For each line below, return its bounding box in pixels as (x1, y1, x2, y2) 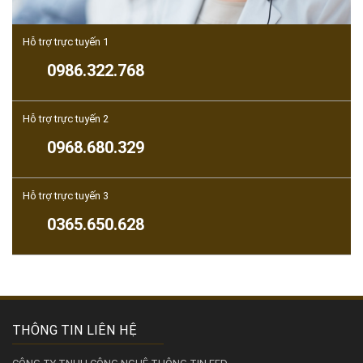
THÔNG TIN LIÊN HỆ (12, 322, 137, 338)
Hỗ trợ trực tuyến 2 (23, 112, 109, 125)
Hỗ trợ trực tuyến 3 (23, 189, 109, 202)
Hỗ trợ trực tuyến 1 (23, 35, 109, 48)
